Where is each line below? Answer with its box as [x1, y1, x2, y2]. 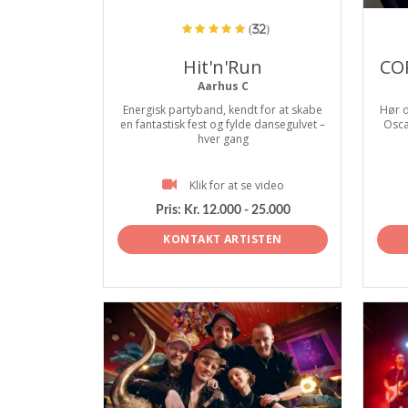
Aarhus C [197, 78, 249, 94]
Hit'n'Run [183, 55, 262, 79]
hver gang [197, 131, 249, 147]
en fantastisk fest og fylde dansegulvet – [120, 117, 325, 132]
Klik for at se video [189, 178, 284, 193]
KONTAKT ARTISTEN [163, 230, 282, 247]
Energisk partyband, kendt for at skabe [123, 102, 322, 117]
